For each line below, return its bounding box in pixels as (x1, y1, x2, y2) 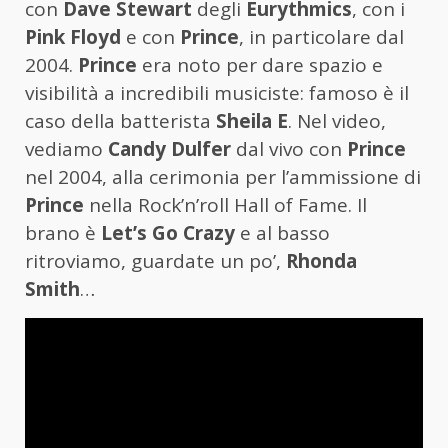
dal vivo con (231, 136, 347, 163)
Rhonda (286, 248, 357, 275)
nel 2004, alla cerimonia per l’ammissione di (25, 164, 421, 191)
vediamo (25, 136, 108, 163)
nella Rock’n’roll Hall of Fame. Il (84, 192, 367, 219)
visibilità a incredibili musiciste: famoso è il (25, 80, 409, 107)
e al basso (235, 220, 330, 247)
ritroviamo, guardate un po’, (25, 248, 286, 275)
